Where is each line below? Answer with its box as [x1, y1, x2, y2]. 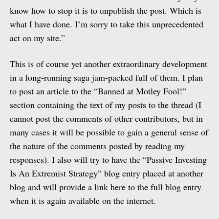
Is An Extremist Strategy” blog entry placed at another [10, 167, 203, 179]
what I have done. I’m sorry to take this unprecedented [10, 18, 203, 30]
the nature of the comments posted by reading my [10, 140, 185, 152]
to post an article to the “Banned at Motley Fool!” [10, 85, 186, 97]
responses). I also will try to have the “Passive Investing [10, 153, 207, 165]
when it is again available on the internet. [10, 195, 156, 206]
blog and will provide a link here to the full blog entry [10, 181, 201, 193]
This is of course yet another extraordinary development [10, 58, 207, 69]
